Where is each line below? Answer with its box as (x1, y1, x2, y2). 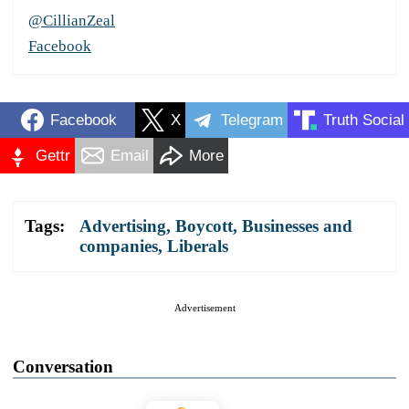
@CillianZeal (28, 12, 115, 30)
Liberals (167, 236, 228, 257)
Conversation (13, 357, 113, 377)
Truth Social (323, 110, 404, 129)
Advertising (79, 216, 166, 236)
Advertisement (173, 302, 236, 314)
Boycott (175, 216, 233, 236)
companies (79, 236, 158, 257)
